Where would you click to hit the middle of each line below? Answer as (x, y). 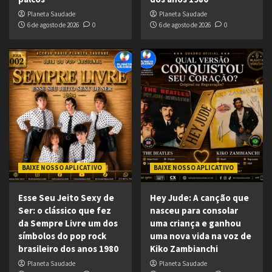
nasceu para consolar (194, 211)
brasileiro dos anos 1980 (68, 249)
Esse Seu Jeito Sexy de (66, 198)
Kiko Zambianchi (184, 249)
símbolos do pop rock (62, 236)
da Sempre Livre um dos (68, 223)
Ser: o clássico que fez (65, 211)
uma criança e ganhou (195, 223)
